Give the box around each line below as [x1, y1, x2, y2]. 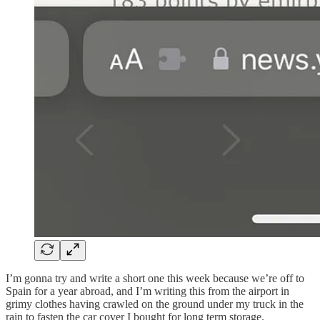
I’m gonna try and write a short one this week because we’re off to [6, 271, 304, 284]
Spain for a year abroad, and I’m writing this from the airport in [6, 284, 289, 297]
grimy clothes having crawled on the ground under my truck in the [6, 297, 304, 310]
